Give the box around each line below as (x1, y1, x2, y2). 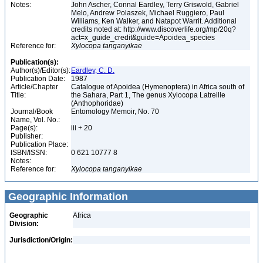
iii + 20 (71, 124, 94, 132)
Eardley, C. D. (71, 66, 114, 75)
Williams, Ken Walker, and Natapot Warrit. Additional (71, 17, 237, 25)
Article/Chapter (11, 83, 58, 91)
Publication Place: (11, 140, 68, 149)
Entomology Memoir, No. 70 (71, 107, 161, 116)
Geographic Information (5, 191, 128, 203)
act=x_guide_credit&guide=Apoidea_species (71, 33, 217, 42)
